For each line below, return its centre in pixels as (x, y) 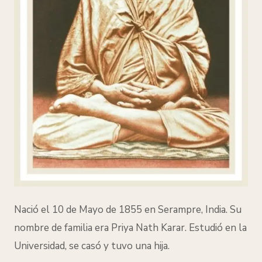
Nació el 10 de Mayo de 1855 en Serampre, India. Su (128, 210)
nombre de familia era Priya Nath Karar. (101, 228)
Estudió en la (218, 228)
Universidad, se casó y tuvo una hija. (93, 246)
